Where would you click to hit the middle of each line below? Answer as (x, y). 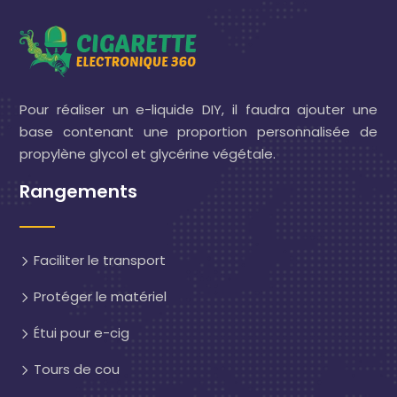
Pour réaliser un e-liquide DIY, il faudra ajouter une (198, 109)
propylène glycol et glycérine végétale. (148, 154)
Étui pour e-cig (80, 333)
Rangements (78, 191)
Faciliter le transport (98, 260)
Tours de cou (75, 369)
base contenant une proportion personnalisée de (198, 132)
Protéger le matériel (98, 296)
